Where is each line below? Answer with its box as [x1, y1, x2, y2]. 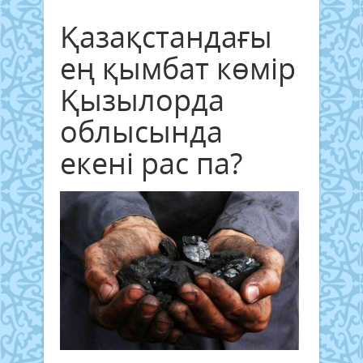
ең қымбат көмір [60, 48, 296, 88]
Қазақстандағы [60, 16, 272, 57]
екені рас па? [60, 143, 242, 183]
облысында [60, 111, 223, 152]
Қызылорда [60, 79, 224, 120]
